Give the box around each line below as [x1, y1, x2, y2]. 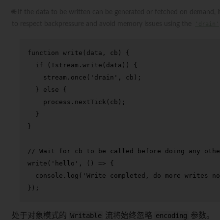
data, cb [86, 49, 118, 56]
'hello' [51, 159, 79, 167]
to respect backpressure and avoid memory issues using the [12, 20, 193, 27]
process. [27, 98, 75, 106]
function [27, 49, 59, 56]
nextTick [75, 98, 106, 106]
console [35, 171, 63, 179]
